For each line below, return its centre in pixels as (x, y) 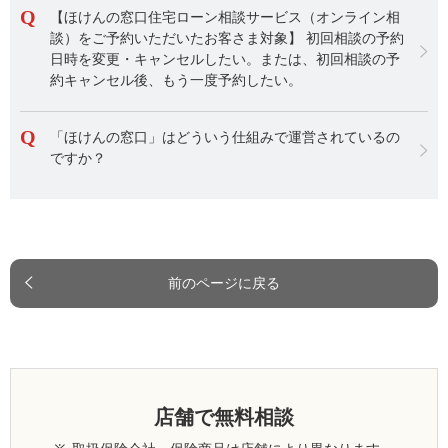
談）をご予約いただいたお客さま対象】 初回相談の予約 (227, 38)
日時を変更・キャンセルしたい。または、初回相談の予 (225, 59)
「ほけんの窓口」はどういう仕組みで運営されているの (225, 137)
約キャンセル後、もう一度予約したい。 (176, 80)
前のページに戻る (224, 283)
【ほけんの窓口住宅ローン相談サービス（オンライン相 (225, 17)
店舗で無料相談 (224, 417)
